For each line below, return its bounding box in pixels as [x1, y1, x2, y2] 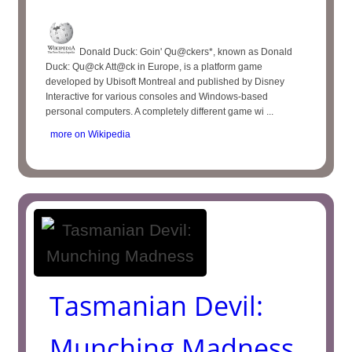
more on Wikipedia [46, 129, 131, 140]
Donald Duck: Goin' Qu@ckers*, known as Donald [77, 46, 293, 57]
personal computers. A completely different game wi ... [46, 106, 274, 117]
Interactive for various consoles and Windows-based [46, 91, 269, 102]
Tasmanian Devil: [49, 288, 264, 324]
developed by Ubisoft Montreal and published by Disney [46, 76, 285, 87]
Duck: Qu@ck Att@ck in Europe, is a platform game [46, 61, 263, 72]
